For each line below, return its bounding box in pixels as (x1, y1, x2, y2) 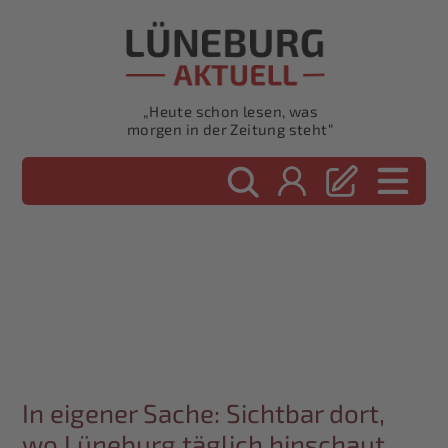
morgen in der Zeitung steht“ (126, 120, 335, 139)
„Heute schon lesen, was (142, 102, 319, 121)
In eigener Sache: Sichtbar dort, (22, 397, 386, 429)
